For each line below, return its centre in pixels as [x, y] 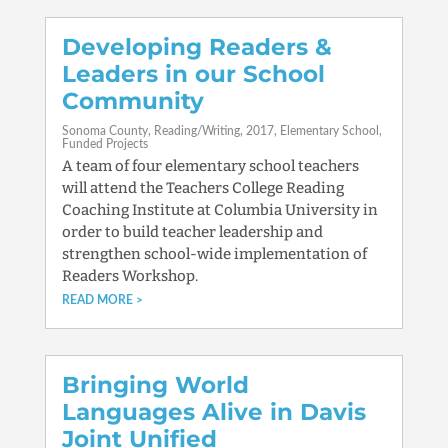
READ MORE [97, 300]
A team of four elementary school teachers [210, 166]
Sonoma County [104, 131]
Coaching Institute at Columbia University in [219, 210]
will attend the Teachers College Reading [202, 188]
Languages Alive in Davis [213, 412]
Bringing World [155, 385]
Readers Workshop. [129, 276]
